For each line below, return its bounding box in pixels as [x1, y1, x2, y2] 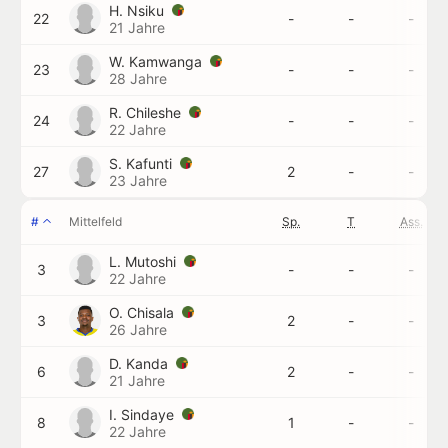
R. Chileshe [109, 104, 185, 121]
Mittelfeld [69, 214, 122, 229]
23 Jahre [109, 172, 167, 189]
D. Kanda [109, 355, 172, 372]
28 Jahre [109, 70, 167, 87]
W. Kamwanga [109, 53, 206, 70]
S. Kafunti [109, 155, 176, 172]
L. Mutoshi [109, 253, 180, 270]
